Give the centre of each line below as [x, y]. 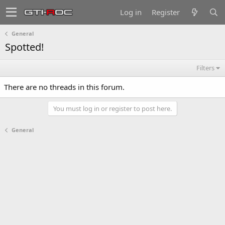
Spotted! [24, 47]
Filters [206, 68]
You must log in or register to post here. [113, 108]
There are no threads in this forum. [64, 87]
